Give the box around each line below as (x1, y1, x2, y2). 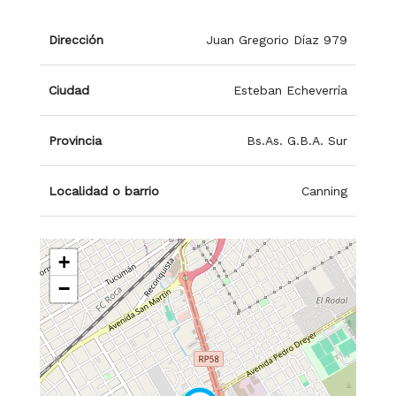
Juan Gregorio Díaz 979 (206, 32, 347, 47)
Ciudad (49, 82, 89, 97)
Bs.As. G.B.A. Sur (247, 133, 347, 148)
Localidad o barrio (49, 183, 159, 198)
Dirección (49, 32, 103, 47)
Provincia (49, 133, 102, 148)
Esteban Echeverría (233, 82, 347, 97)
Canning (301, 183, 347, 198)
